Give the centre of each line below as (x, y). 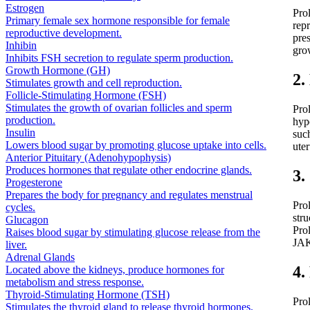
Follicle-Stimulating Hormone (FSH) (86, 95)
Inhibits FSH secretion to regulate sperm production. (119, 57)
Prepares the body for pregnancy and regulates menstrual (129, 194)
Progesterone (34, 182)
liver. (16, 244)
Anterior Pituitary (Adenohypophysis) (88, 157)
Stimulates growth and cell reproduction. (94, 82)
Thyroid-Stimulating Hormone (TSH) (88, 294)
